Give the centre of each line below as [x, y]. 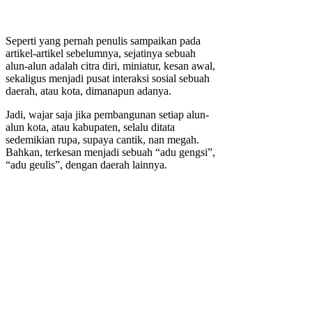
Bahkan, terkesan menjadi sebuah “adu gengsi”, [110, 153]
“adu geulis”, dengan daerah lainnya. [86, 165]
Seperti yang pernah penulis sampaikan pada [103, 41]
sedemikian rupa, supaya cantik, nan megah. [102, 140]
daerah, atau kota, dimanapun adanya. [88, 91]
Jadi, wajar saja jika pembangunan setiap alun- [107, 115]
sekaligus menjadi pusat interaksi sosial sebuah [108, 79]
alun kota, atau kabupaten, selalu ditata [90, 127]
